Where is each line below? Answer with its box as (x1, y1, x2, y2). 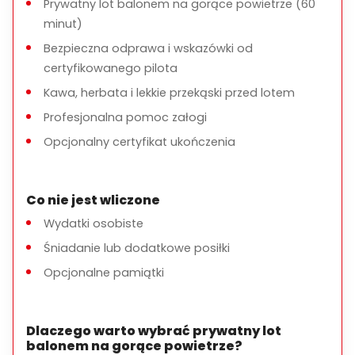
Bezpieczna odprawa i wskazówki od (44, 40, 253, 56)
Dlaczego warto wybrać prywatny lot (26, 322, 281, 340)
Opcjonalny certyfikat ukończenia (44, 134, 235, 150)
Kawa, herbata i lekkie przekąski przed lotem (44, 85, 295, 101)
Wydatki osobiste (44, 216, 143, 231)
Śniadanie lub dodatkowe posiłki (44, 240, 230, 256)
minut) (44, 16, 82, 32)
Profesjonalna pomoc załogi (44, 109, 207, 125)
